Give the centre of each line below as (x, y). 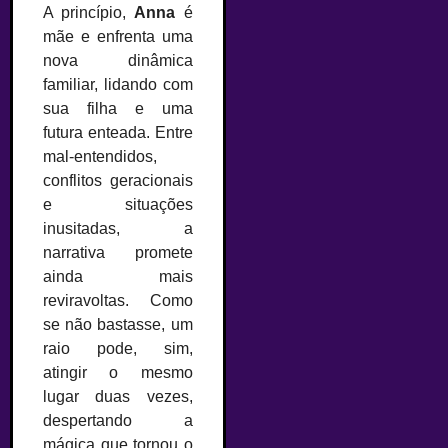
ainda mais (118, 276)
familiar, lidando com (118, 84)
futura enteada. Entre (118, 132)
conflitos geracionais (118, 180)
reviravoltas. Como (118, 300)
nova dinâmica (118, 60)
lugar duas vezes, (118, 396)
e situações (118, 204)
